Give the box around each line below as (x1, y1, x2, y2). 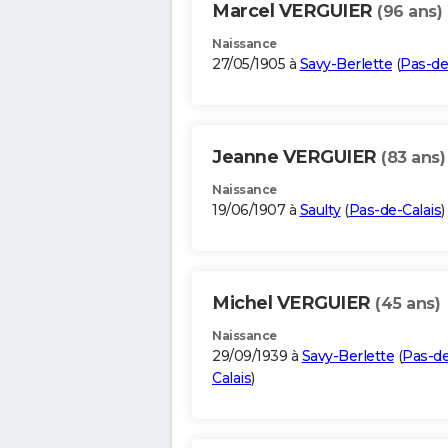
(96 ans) (377, 2, 442, 22)
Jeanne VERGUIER (212, 146, 381, 169)
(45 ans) (375, 294, 440, 314)
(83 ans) (381, 148, 445, 168)
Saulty (299, 201, 341, 220)
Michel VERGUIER (212, 292, 375, 315)
